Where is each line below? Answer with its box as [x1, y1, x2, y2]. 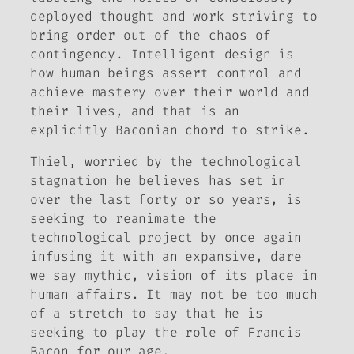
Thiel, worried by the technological [30, 153, 302, 170]
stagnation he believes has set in [30, 171, 287, 189]
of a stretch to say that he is [30, 304, 263, 322]
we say [30, 266, 85, 284]
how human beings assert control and [30, 64, 302, 81]
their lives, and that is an [30, 102, 240, 119]
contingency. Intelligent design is [30, 45, 294, 62]
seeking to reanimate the [30, 209, 217, 227]
